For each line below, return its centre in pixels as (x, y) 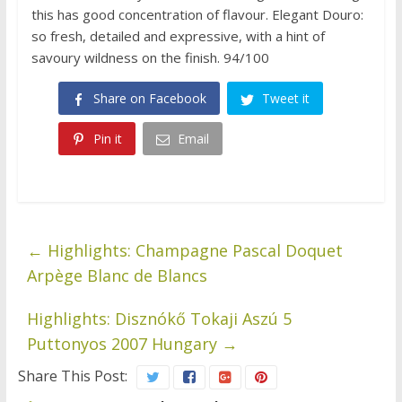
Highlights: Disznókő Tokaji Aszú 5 (159, 319)
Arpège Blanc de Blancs (117, 276)
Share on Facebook (149, 99)
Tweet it (285, 99)
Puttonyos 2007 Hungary (124, 344)
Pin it (107, 138)
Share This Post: (72, 376)
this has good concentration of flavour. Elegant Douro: (197, 15)
